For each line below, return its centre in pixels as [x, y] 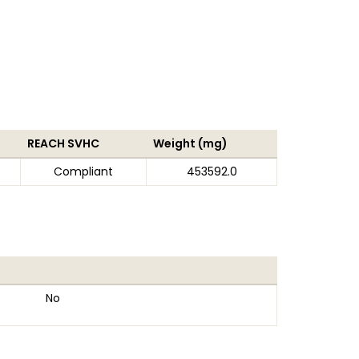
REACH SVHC [63, 143]
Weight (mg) [190, 143]
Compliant [83, 171]
